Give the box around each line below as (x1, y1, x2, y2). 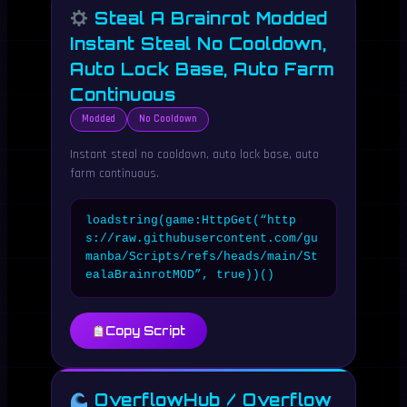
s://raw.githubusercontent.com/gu (85, 232, 318, 245)
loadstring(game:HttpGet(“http (85, 213, 296, 227)
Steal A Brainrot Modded (88, 8, 328, 28)
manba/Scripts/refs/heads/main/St (85, 250, 318, 263)
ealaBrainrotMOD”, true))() (85, 268, 274, 282)
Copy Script (104, 323, 185, 338)
